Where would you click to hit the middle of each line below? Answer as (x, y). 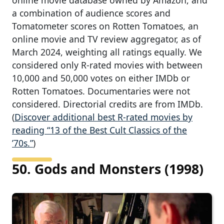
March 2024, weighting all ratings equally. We (107, 52)
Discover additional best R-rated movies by (103, 117)
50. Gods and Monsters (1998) (108, 169)
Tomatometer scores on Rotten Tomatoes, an (105, 26)
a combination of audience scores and (91, 13)
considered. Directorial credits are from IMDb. (107, 104)
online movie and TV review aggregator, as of (106, 39)
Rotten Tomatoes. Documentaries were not (101, 91)
